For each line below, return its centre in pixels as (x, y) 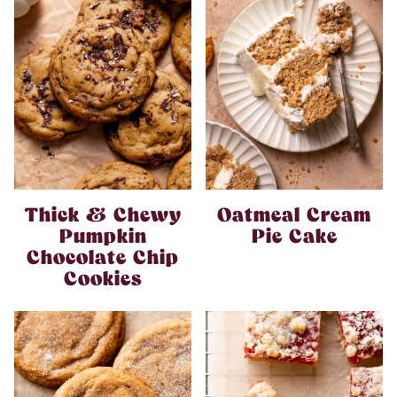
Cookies (103, 280)
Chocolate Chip (103, 259)
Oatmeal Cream (294, 216)
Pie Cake (294, 237)
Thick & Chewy (103, 216)
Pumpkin (103, 237)
